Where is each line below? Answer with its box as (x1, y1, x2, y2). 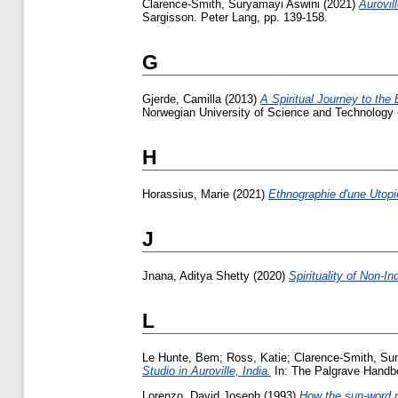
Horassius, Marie (142, 187, 229, 201)
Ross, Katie (227, 351, 287, 365)
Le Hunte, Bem (142, 351, 219, 365)
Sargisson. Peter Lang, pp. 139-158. (142, 10, 328, 24)
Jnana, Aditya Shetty (142, 269, 250, 283)
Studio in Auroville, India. (142, 364, 271, 378)
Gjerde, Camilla (142, 92, 221, 106)
